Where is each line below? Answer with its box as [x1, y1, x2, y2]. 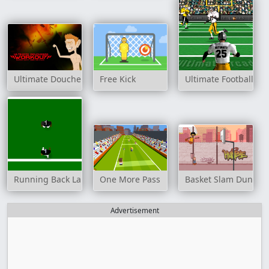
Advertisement [110, 206, 159, 216]
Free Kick [99, 73, 136, 85]
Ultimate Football [185, 73, 254, 85]
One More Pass [99, 174, 160, 186]
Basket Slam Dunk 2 [185, 174, 265, 186]
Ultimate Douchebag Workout [14, 73, 133, 85]
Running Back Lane [14, 174, 91, 186]
